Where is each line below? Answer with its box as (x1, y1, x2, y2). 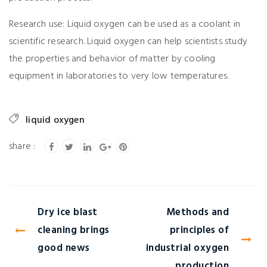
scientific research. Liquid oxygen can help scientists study (9, 34, 248, 50)
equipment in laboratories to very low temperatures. (9, 69, 229, 85)
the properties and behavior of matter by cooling (9, 51, 216, 67)
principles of (169, 222, 229, 239)
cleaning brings (38, 222, 110, 239)
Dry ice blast (38, 204, 98, 221)
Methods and (166, 204, 229, 221)
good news (38, 240, 90, 257)
